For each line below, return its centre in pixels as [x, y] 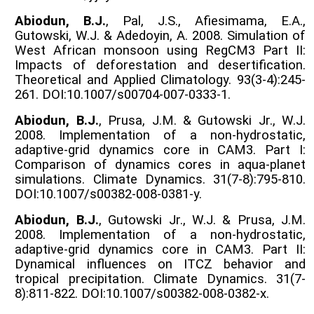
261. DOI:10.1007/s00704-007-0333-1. [123, 94]
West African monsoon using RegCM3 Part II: [160, 50]
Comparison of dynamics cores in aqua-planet [160, 164]
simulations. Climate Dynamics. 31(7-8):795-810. [160, 179]
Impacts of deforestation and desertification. [160, 65]
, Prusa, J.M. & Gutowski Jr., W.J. [202, 120]
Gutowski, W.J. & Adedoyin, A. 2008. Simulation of [160, 35]
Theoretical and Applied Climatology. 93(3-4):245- [160, 80]
